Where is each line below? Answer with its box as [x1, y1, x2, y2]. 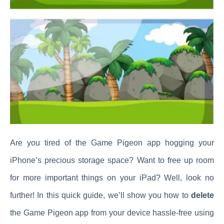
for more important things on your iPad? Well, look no [10, 173, 214, 182]
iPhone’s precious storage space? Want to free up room [10, 155, 214, 164]
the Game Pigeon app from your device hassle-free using [10, 208, 214, 217]
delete [191, 190, 214, 199]
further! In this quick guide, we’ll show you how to [10, 190, 191, 199]
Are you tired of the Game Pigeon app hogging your [10, 138, 214, 147]
